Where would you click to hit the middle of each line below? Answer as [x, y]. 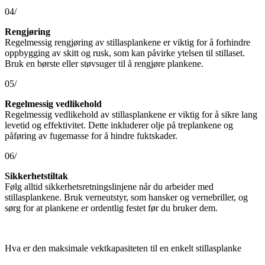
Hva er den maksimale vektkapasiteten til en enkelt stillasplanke [123, 248]
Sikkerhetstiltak [36, 176]
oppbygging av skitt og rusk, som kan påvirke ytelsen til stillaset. [125, 53]
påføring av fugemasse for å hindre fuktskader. [91, 135]
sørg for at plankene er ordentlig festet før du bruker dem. [111, 208]
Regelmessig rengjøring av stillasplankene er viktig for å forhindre [127, 42]
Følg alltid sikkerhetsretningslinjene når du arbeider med [109, 186]
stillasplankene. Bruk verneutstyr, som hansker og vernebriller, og [126, 197]
